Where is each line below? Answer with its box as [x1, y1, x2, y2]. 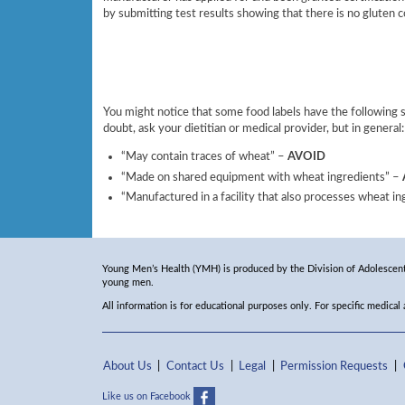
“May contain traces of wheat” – [120, 150, 287, 164]
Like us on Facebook [101, 391, 193, 402]
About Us [102, 360, 152, 373]
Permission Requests [280, 360, 389, 373]
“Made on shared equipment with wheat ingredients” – [120, 170, 402, 184]
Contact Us [165, 360, 224, 373]
